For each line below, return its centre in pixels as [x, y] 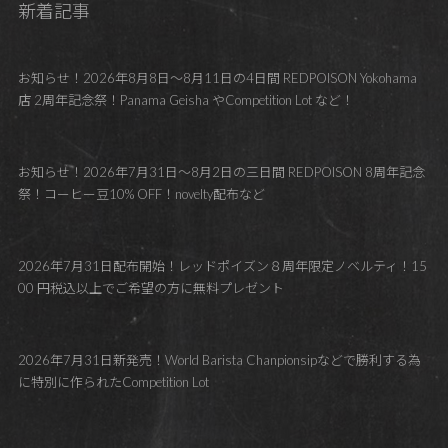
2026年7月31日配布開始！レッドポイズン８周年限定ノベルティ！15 [222, 266]
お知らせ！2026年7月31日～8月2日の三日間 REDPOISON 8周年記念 [221, 172]
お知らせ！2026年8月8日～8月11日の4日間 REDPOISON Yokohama [217, 78]
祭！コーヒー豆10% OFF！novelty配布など [141, 194]
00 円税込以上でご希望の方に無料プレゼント [150, 288]
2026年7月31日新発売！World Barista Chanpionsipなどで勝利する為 [219, 360]
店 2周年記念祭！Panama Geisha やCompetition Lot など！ [185, 100]
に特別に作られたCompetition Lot [113, 382]
